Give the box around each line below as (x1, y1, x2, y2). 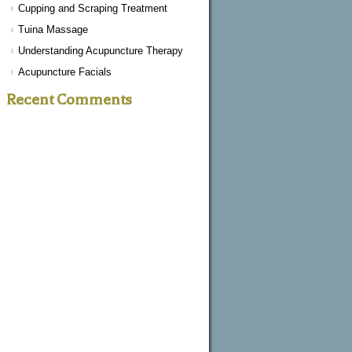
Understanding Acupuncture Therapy (18, 45, 183, 57)
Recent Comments (6, 90, 132, 108)
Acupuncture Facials (18, 66, 112, 78)
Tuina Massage (18, 24, 88, 35)
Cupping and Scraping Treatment (18, 2, 167, 14)
